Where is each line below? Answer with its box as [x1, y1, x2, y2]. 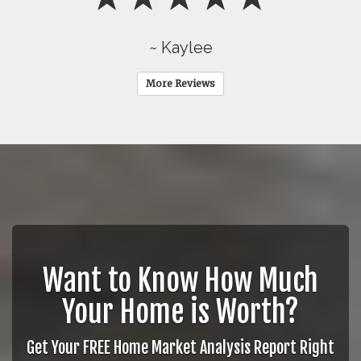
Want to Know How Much [43, 262, 318, 299]
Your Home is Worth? [62, 293, 299, 330]
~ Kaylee [148, 37, 213, 57]
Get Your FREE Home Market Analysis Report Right [27, 337, 334, 358]
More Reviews [146, 77, 215, 89]
